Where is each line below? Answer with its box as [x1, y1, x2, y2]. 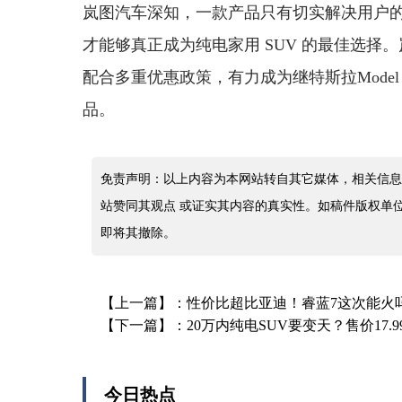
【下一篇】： [100, 318, 187, 333]
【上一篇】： [100, 295, 187, 310]
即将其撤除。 [100, 226, 176, 240]
